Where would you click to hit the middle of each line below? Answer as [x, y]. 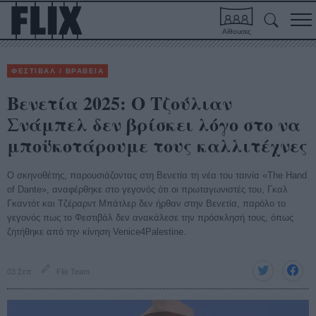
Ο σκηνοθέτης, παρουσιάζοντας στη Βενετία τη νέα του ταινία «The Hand [157, 175]
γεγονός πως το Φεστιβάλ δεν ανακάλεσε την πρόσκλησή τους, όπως [150, 218]
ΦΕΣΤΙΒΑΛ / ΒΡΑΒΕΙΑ [57, 71]
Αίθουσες [237, 31]
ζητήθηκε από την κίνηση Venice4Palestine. [97, 232]
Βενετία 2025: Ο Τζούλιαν [120, 103]
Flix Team [73, 272]
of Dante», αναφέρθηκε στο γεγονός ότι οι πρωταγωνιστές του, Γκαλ [147, 189]
